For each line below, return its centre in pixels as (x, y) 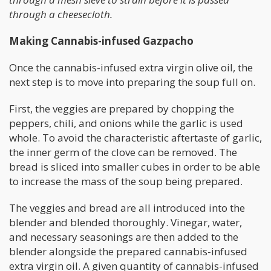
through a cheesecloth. (61, 15)
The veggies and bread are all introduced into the (127, 208)
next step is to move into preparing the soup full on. (132, 82)
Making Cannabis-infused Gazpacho (101, 41)
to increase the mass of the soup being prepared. (126, 181)
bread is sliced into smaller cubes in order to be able (135, 167)
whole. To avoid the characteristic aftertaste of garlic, (135, 138)
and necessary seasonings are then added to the (124, 237)
